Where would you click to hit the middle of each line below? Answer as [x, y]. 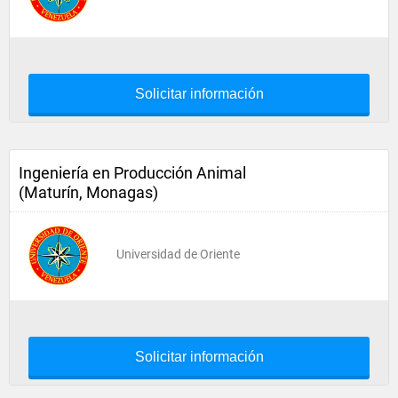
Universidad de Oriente [178, 254]
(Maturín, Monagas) [88, 192]
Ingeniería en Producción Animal [132, 173]
